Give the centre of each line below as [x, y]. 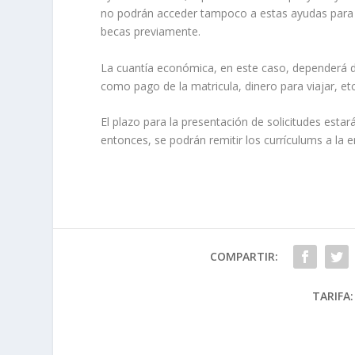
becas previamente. [151, 32]
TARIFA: [332, 296]
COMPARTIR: [244, 257]
